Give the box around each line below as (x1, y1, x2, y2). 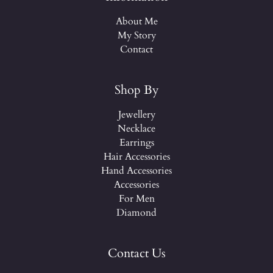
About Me (115, 15, 158, 29)
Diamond (116, 206, 157, 220)
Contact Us (107, 245, 166, 262)
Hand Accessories (101, 164, 172, 178)
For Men (118, 192, 155, 206)
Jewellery (118, 108, 155, 122)
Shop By (114, 82, 159, 99)
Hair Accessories (103, 150, 170, 164)
